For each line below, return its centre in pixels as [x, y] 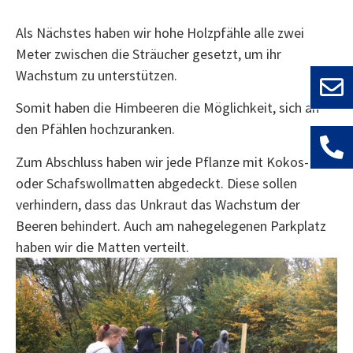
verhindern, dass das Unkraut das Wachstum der [158, 204]
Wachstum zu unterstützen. [97, 75]
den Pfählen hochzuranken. [95, 129]
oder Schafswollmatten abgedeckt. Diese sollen [156, 183]
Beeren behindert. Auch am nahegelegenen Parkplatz [171, 225]
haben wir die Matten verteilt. [102, 247]
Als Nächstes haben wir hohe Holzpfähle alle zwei [160, 32]
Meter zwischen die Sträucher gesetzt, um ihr [149, 54]
